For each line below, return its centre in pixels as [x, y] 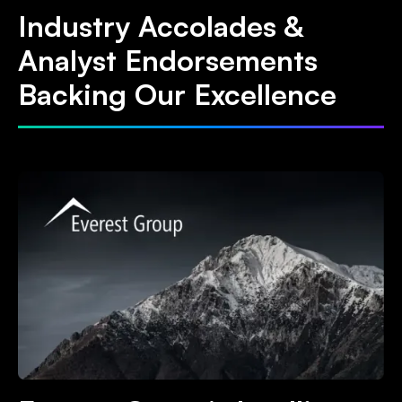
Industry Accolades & [161, 26]
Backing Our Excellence [177, 95]
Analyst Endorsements [168, 61]
